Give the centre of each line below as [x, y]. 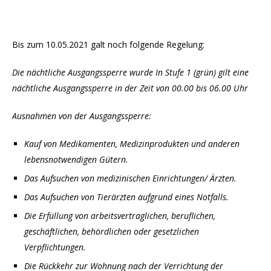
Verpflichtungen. [55, 247]
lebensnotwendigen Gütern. [76, 160]
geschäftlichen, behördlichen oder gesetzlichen [112, 232]
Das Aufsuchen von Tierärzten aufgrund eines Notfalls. [126, 197]
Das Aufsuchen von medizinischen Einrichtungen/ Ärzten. [130, 178]
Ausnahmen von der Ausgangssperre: [82, 116]
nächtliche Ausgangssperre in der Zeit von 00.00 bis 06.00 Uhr [130, 88]
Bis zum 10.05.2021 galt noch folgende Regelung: [108, 45]
